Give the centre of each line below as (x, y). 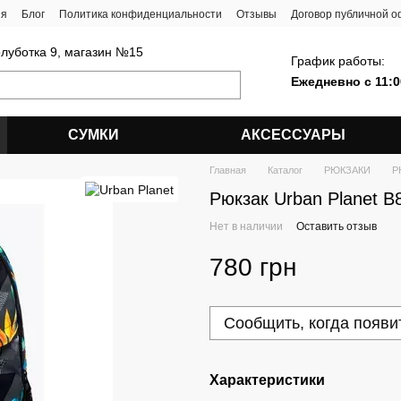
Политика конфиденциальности (141, 14)
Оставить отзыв (337, 226)
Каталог (285, 170)
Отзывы (256, 14)
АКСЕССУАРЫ (293, 135)
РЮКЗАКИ (347, 170)
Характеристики (267, 380)
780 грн (253, 267)
